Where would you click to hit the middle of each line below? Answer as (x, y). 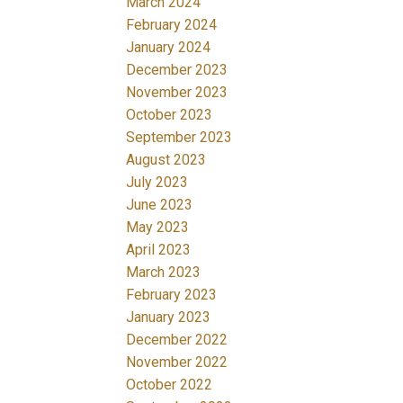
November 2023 (177, 92)
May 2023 (158, 227)
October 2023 (170, 114)
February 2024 (172, 24)
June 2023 (160, 204)
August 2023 (166, 159)
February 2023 (172, 294)
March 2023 (164, 272)
